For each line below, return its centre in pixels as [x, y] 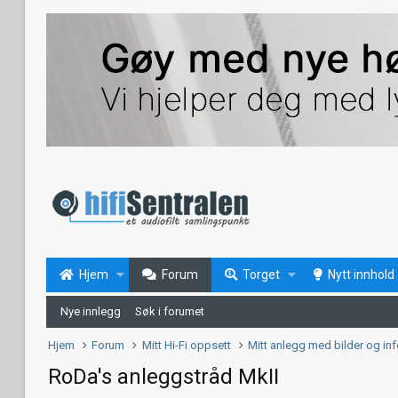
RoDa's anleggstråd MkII [163, 377]
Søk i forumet [170, 311]
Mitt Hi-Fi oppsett [186, 345]
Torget [261, 275]
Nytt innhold [361, 275]
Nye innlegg [91, 311]
